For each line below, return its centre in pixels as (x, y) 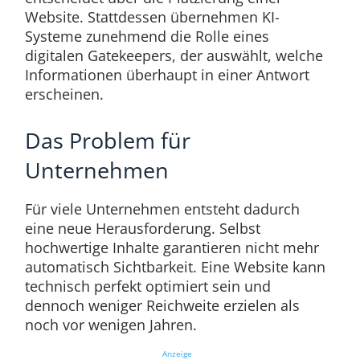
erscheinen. (64, 94)
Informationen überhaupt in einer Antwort (167, 75)
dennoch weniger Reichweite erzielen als (162, 306)
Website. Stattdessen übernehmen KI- (152, 17)
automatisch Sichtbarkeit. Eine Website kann (175, 267)
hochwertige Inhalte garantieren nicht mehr (172, 248)
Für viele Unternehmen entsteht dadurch (162, 209)
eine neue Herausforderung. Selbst (142, 229)
